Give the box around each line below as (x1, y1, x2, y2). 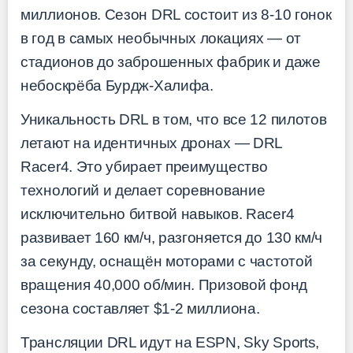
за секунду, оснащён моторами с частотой (20, 253, 313, 270)
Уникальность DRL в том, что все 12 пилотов (20, 111, 327, 128)
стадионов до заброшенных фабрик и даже (20, 54, 321, 71)
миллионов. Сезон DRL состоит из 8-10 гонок (20, 6, 332, 24)
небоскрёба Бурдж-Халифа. (20, 77, 214, 95)
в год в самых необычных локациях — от (20, 30, 301, 47)
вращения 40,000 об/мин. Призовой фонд (20, 277, 307, 294)
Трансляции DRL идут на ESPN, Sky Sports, (20, 333, 319, 351)
